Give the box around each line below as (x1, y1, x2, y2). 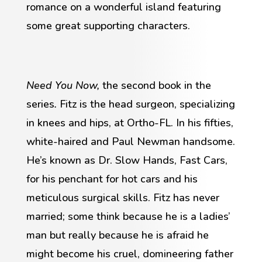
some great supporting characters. (26, 18, 190, 33)
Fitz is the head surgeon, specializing (56, 96, 235, 111)
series (26, 96, 54, 111)
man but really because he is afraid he (26, 227, 209, 242)
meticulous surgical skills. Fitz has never (26, 190, 219, 205)
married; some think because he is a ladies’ (26, 209, 230, 223)
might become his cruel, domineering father (26, 246, 233, 261)
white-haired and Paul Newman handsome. (26, 134, 235, 149)
